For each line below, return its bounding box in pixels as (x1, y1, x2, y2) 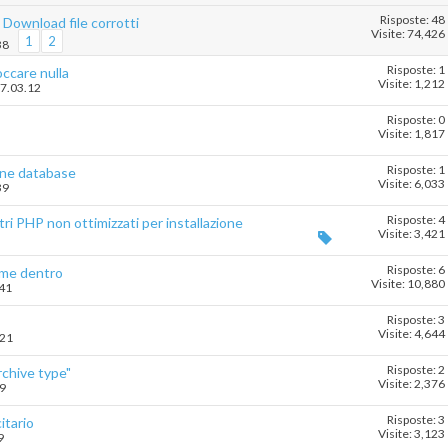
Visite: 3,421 (378, 226, 445, 242)
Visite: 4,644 (378, 326, 445, 342)
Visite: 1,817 (378, 126, 445, 142)
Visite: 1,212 (378, 76, 445, 92)
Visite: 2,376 (378, 376, 445, 392)
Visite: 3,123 (378, 426, 445, 442)
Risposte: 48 (380, 12, 445, 28)
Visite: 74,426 (371, 26, 445, 42)
